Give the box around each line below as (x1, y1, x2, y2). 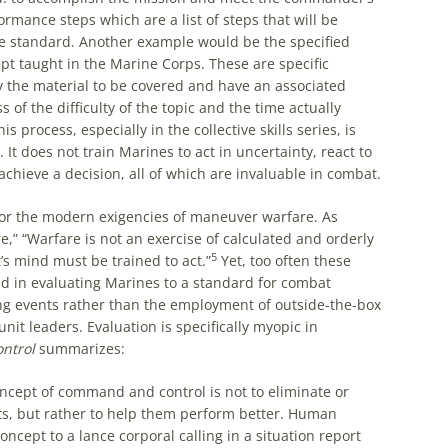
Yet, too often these (216, 251, 351, 270)
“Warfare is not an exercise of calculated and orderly (21, 229, 374, 248)
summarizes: (34, 339, 125, 358)
